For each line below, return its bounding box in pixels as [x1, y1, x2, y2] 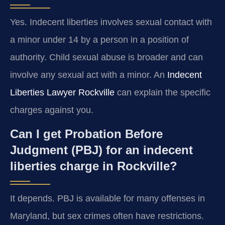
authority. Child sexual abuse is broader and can [10, 52, 203, 62]
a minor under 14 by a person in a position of [10, 34, 189, 45]
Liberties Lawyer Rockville [10, 87, 115, 97]
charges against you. [10, 104, 93, 115]
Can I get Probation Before [10, 127, 163, 141]
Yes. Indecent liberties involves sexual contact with [10, 17, 212, 27]
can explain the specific [115, 87, 210, 97]
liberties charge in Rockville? [10, 159, 177, 173]
